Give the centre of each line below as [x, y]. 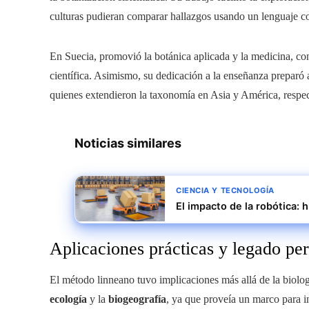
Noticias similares [128, 143]
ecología [68, 299]
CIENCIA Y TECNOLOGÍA [225, 190]
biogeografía [137, 299]
